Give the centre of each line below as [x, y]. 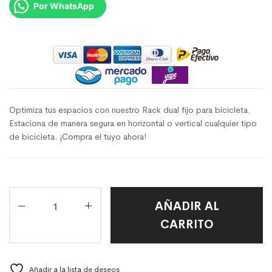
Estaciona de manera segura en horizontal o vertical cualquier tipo [133, 123]
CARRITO [187, 224]
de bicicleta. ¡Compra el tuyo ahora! [78, 136]
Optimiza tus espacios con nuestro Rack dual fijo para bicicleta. [130, 110]
